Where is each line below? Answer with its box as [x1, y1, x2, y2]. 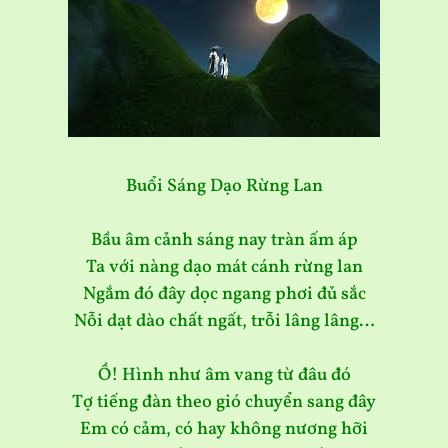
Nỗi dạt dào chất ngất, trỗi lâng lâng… [73, 309, 375, 335]
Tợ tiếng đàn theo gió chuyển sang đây [72, 390, 376, 416]
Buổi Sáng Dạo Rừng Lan [125, 174, 323, 200]
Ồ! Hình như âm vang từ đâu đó [97, 363, 351, 389]
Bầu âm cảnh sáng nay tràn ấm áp [90, 228, 358, 254]
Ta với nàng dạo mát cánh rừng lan [85, 255, 363, 281]
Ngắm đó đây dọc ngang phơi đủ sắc [82, 282, 366, 308]
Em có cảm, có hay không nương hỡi [80, 417, 368, 443]
